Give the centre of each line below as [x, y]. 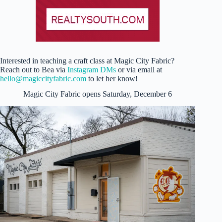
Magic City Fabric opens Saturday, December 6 [98, 94]
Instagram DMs [92, 70]
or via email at [139, 70]
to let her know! [112, 79]
